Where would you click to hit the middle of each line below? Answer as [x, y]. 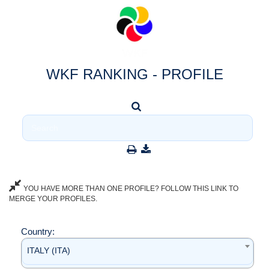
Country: [39, 231]
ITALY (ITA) [49, 250]
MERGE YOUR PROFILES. [53, 199]
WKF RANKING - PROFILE [134, 74]
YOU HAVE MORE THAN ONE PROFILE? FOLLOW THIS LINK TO [130, 189]
